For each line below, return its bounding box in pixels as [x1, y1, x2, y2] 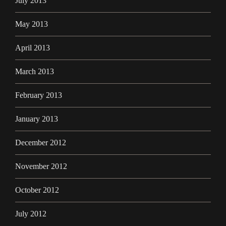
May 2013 [15, 20, 48, 29]
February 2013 [15, 91, 62, 100]
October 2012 [15, 186, 59, 195]
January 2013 [15, 115, 58, 124]
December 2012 [15, 138, 66, 147]
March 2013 [15, 67, 54, 76]
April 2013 [15, 43, 50, 52]
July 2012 [15, 209, 46, 218]
